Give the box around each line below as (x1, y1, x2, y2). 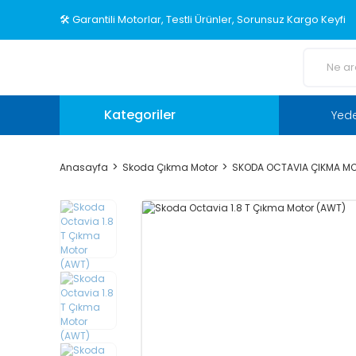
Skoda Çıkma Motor (122, 160, 218, 174)
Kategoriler (104, 106, 176, 124)
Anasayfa (60, 160, 108, 174)
